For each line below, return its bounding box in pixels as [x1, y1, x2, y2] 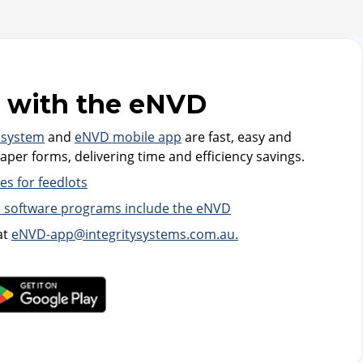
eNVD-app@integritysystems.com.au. [11, 225, 238, 243]
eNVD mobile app [75, 128, 181, 146]
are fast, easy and [181, 128, 292, 146]
